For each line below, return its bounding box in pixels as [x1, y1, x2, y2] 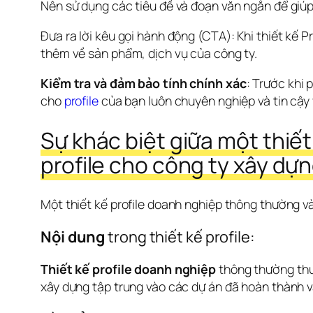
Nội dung [41, 226, 105, 247]
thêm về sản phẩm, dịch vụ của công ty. [41, 45, 258, 62]
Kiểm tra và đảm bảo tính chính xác [41, 75, 247, 92]
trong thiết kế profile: [105, 226, 258, 247]
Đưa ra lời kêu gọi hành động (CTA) [41, 27, 231, 45]
